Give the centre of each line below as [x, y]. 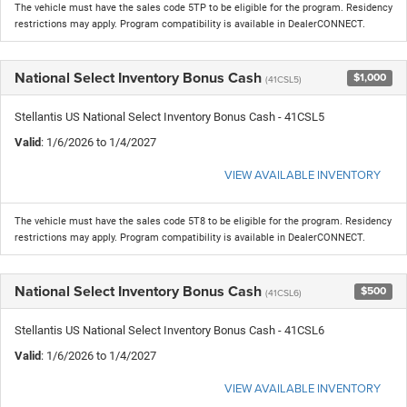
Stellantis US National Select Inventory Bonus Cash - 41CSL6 [169, 330]
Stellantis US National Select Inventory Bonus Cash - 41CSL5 [169, 116]
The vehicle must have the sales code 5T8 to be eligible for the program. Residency [203, 221]
